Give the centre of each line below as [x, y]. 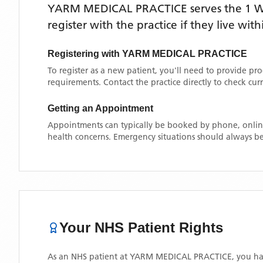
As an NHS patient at [89, 257]
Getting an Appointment [100, 108]
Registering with [85, 54]
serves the [216, 9]
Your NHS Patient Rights [141, 227]
